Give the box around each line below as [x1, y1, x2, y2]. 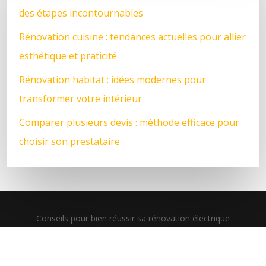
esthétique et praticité [19, 49, 117, 62]
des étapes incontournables [19, 6, 143, 20]
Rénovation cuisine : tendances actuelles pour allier [19, 30, 246, 43]
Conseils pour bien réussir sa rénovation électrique [36, 212, 230, 224]
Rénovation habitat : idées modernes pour [19, 72, 206, 86]
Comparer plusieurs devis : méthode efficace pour [19, 115, 239, 129]
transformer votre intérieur [19, 91, 142, 105]
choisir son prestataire [19, 134, 120, 148]
